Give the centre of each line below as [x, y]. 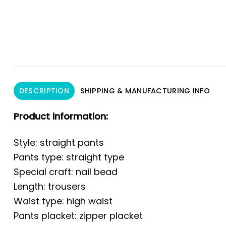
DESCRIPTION [44, 91]
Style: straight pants [59, 143]
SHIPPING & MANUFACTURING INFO [145, 91]
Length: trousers [50, 187]
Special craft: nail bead [66, 172]
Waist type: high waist [63, 201]
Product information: [61, 116]
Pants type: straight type [69, 157]
